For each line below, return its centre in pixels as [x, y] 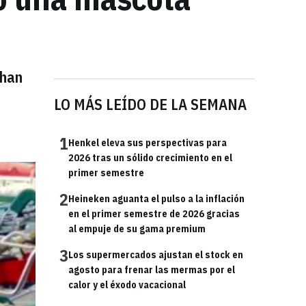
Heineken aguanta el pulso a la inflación [156, 199]
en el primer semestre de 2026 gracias [154, 214]
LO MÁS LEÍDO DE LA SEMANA [150, 104]
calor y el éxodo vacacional [127, 285]
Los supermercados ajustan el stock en [156, 255]
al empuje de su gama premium [137, 229]
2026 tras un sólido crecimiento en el [150, 158]
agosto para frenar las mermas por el [152, 270]
